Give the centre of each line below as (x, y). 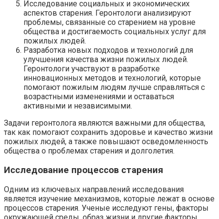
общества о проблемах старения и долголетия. (89, 151)
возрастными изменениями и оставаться (99, 97)
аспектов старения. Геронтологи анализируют (107, 13)
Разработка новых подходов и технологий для (108, 50)
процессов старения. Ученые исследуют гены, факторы (106, 208)
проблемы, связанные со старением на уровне (109, 22)
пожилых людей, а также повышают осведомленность (106, 142)
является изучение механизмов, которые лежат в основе (109, 198)
